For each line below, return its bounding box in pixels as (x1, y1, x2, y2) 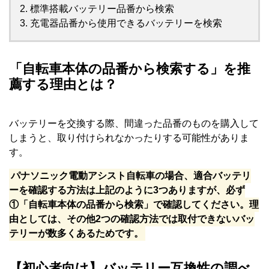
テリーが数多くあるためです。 (9, 228, 144, 239)
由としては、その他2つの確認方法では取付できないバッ (9, 214, 255, 225)
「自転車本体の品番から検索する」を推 (9, 61, 250, 76)
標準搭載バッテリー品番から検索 (30, 3, 174, 14)
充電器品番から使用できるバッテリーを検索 (30, 17, 222, 28)
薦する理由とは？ (9, 76, 117, 92)
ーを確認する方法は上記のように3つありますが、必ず (9, 185, 245, 196)
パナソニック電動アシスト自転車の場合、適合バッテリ (11, 171, 252, 181)
